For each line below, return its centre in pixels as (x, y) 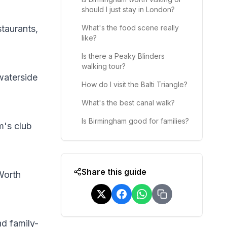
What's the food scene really (130, 28)
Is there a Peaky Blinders (123, 56)
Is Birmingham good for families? (135, 121)
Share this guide (114, 172)
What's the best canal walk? (128, 103)
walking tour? (104, 66)
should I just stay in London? (128, 9)
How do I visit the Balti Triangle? (135, 84)
